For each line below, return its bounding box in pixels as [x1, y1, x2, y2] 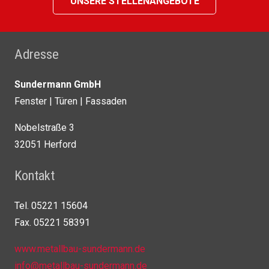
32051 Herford [14, 139, 76, 151]
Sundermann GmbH [14, 79, 101, 91]
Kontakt [14, 168, 55, 184]
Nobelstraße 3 [14, 122, 74, 134]
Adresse [14, 46, 59, 62]
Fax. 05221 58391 [14, 217, 90, 229]
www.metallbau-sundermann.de [14, 243, 145, 255]
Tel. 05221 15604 [14, 200, 88, 212]
